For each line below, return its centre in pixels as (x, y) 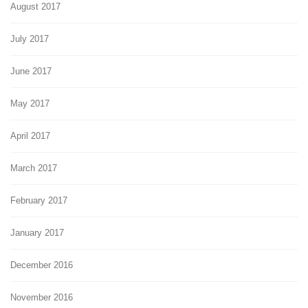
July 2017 (30, 38)
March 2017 (34, 168)
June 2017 (31, 71)
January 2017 (37, 232)
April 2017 (30, 135)
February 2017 (39, 200)
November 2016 (42, 297)
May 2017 (30, 103)
